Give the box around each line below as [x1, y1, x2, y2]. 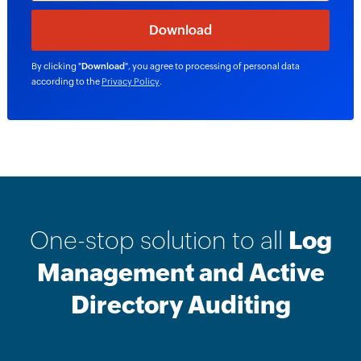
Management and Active [36, 259, 325, 288]
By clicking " [31, 61, 81, 72]
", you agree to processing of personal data [124, 61, 300, 72]
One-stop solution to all [29, 226, 288, 255]
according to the [31, 77, 102, 87]
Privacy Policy [101, 77, 160, 87]
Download [81, 61, 125, 72]
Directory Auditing [70, 291, 291, 320]
